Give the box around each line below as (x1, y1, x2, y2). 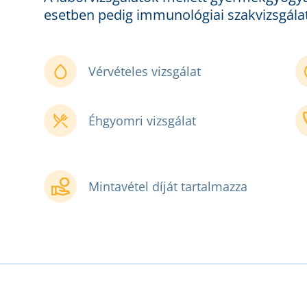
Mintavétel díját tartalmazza (88, 178, 247, 195)
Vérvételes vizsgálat (88, 63, 201, 80)
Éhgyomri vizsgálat (88, 112, 196, 130)
